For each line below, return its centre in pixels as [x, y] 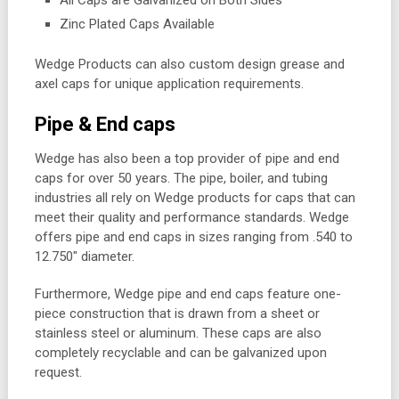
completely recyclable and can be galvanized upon [180, 353]
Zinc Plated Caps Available [138, 24]
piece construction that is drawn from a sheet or [177, 314]
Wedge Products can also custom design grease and [189, 65]
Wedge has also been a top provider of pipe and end [187, 159]
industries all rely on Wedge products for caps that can [195, 198]
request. [58, 373]
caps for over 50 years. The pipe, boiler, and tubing [181, 179]
